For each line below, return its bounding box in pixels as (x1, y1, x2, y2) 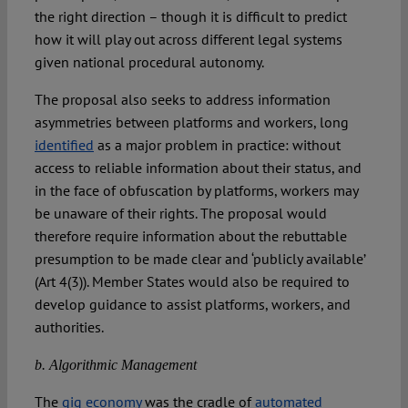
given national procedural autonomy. (34, 53, 264, 72)
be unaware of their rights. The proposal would (34, 204, 327, 223)
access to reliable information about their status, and (34, 158, 362, 178)
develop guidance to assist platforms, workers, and (34, 295, 351, 314)
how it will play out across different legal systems (34, 30, 342, 49)
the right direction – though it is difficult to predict (34, 7, 347, 26)
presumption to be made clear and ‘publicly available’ (34, 250, 365, 269)
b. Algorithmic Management (34, 357, 197, 373)
